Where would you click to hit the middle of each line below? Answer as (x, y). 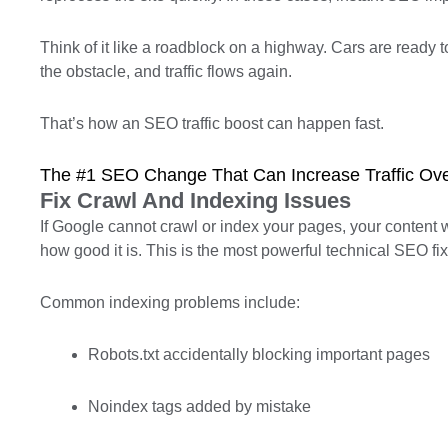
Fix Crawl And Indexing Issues (195, 200)
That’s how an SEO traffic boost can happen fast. (212, 123)
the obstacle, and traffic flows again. (166, 71)
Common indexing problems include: (170, 302)
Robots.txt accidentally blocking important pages (259, 354)
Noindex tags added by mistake (199, 406)
